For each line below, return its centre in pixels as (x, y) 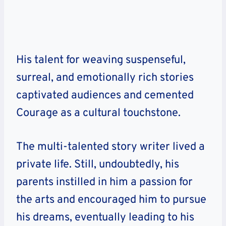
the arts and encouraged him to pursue (111, 200)
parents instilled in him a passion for (104, 182)
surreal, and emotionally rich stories (105, 78)
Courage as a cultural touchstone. (98, 113)
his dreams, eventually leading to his (105, 217)
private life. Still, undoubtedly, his (98, 164)
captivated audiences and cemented (105, 95)
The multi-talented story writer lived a (110, 147)
